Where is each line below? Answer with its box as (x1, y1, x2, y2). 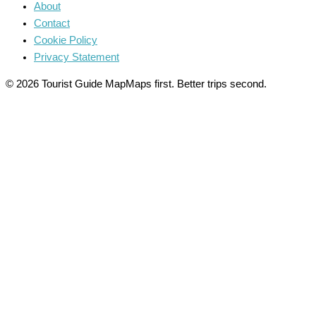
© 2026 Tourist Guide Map (6, 78, 126, 90)
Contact (34, 17, 70, 29)
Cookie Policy (34, 34, 97, 46)
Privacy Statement (34, 51, 119, 63)
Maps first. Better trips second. (126, 78, 267, 90)
